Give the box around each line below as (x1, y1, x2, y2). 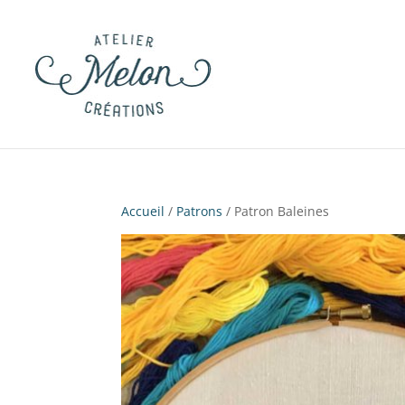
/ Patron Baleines (222, 202, 330, 220)
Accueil (121, 202, 165, 220)
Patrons (176, 202, 223, 220)
